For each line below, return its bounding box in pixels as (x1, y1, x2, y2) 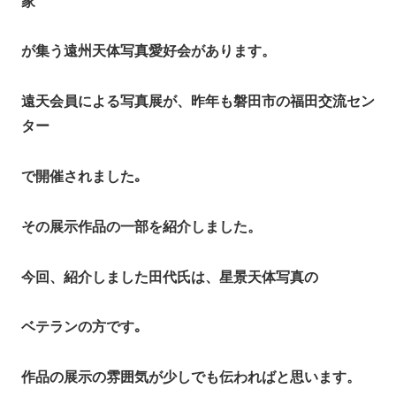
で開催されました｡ (21, 168, 141, 184)
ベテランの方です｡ (21, 319, 141, 335)
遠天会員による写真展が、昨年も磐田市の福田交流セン (21, 94, 375, 110)
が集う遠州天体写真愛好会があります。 (21, 43, 276, 59)
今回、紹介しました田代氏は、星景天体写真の (21, 269, 318, 285)
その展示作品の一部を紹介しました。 (21, 218, 262, 234)
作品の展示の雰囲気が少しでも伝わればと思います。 (21, 369, 361, 385)
